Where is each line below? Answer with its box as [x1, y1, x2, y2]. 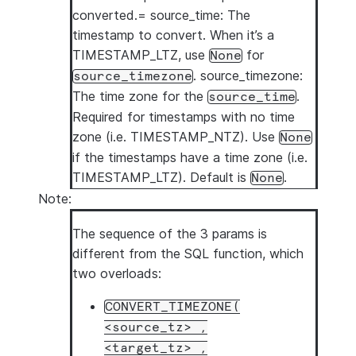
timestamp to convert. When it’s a [72, 27, 274, 43]
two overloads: [72, 265, 161, 281]
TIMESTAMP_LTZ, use [72, 47, 209, 63]
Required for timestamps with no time [72, 109, 295, 125]
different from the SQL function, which [72, 246, 304, 261]
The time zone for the [72, 88, 207, 104]
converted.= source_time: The [72, 7, 250, 23]
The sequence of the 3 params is [72, 226, 267, 242]
